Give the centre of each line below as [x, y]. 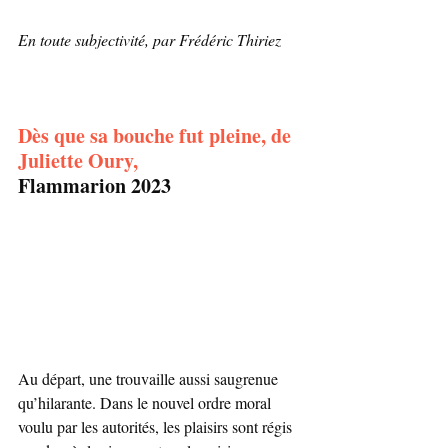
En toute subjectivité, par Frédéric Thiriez [149, 39]
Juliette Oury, [80, 160]
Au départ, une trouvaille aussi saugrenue [150, 378]
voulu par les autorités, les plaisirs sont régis [157, 426]
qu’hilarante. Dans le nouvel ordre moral [146, 402]
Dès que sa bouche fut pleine [139, 135]
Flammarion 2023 [94, 185]
